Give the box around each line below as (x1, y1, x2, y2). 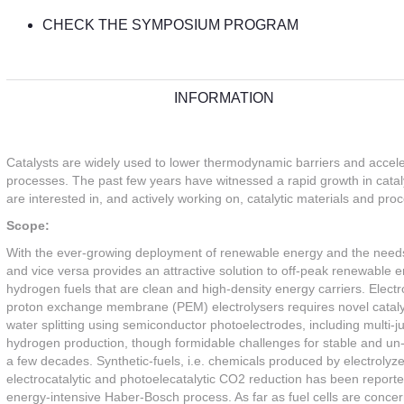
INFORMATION (174, 90, 274, 106)
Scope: (6, 218, 50, 234)
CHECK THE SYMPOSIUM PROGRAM (42, 17, 298, 33)
